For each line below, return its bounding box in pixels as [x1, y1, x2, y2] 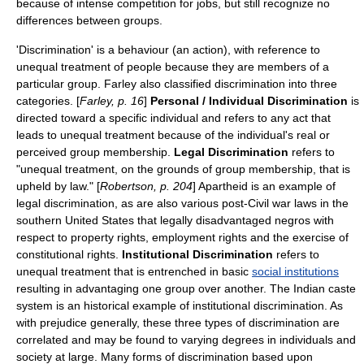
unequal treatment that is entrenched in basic [16, 265, 252, 278]
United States [65, 214, 134, 227]
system [16, 299, 53, 312]
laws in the [291, 197, 349, 210]
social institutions [252, 265, 339, 278]
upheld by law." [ [16, 180, 100, 193]
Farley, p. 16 [80, 94, 144, 107]
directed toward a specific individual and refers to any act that [16, 111, 331, 124]
